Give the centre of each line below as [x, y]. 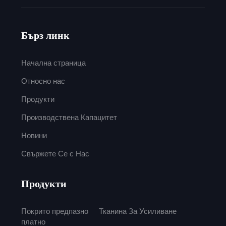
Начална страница [53, 63]
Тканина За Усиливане [137, 211]
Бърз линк [45, 35]
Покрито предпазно [54, 211]
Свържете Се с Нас [55, 153]
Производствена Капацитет [69, 117]
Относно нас [43, 81]
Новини [34, 135]
